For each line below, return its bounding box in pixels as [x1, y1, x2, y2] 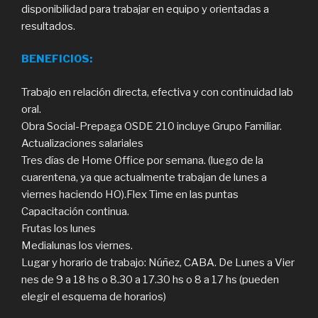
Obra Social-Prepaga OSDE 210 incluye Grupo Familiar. [21, 119, 282, 133]
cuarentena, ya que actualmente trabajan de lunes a [21, 170, 267, 184]
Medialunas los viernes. [21, 238, 133, 252]
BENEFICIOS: [21, 53, 92, 66]
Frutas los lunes [21, 221, 96, 235]
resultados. [21, 19, 75, 33]
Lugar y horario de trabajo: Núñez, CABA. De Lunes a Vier [21, 256, 295, 269]
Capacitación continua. [21, 204, 129, 218]
